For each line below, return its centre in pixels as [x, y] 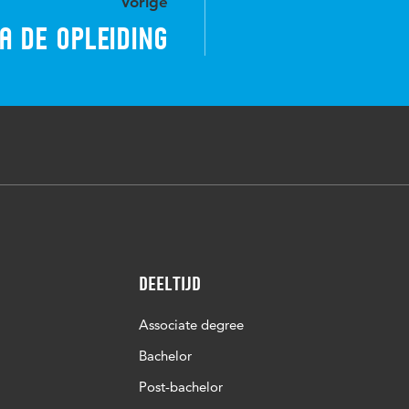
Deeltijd [170, 283]
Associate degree [191, 325]
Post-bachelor [181, 387]
